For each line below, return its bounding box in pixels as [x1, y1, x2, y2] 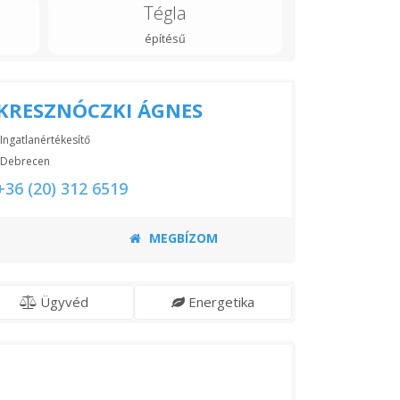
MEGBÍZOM [145, 229, 218, 247]
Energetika [187, 293, 254, 312]
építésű [144, 30, 186, 46]
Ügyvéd [40, 293, 89, 312]
